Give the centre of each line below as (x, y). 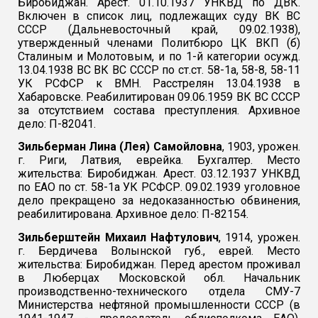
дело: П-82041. (57, 124)
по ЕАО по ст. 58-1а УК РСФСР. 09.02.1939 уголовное (159, 187)
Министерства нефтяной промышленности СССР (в (159, 305)
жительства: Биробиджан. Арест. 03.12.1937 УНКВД (159, 174)
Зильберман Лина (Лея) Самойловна (120, 147)
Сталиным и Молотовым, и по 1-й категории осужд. (159, 57)
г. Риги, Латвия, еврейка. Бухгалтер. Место (159, 160)
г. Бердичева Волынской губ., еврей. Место (159, 251)
